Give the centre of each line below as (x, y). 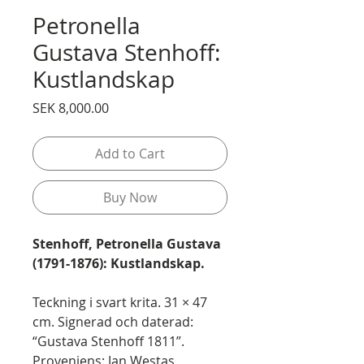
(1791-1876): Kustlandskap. (119, 263)
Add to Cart (130, 154)
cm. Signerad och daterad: (113, 322)
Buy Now (130, 197)
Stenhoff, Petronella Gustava (127, 244)
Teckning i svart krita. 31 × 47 (120, 302)
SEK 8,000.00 (71, 108)
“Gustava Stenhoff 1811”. (108, 341)
